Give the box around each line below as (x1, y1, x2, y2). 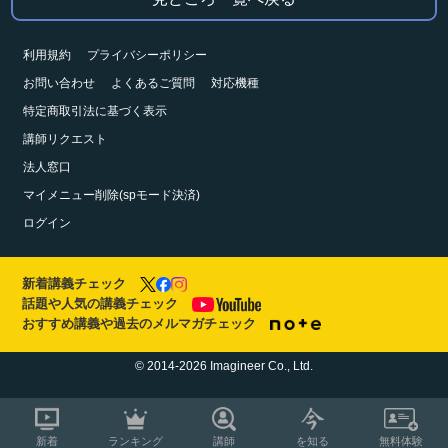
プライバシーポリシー (87, 47, 207, 62)
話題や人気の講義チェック (22, 296, 179, 312)
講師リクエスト (23, 131, 107, 146)
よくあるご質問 (111, 75, 195, 90)
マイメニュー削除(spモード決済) (23, 187, 200, 202)
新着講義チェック (22, 276, 127, 292)
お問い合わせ (23, 75, 95, 90)
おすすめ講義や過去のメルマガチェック (22, 316, 257, 332)
